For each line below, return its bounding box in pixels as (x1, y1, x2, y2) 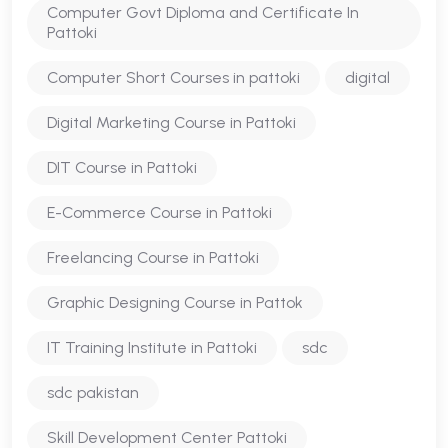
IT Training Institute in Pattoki (47, 338, 257, 357)
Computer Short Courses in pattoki (47, 68, 300, 87)
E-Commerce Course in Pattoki (47, 203, 272, 222)
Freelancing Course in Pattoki (47, 248, 259, 267)
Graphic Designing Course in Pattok (47, 293, 303, 312)
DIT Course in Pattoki (47, 158, 197, 177)
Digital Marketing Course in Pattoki (47, 113, 296, 132)
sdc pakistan (47, 383, 139, 402)
